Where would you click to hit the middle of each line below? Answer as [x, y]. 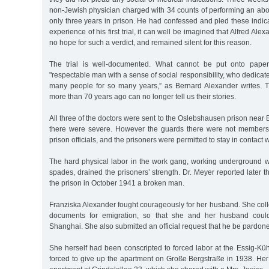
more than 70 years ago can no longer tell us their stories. [143, 96]
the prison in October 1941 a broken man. [117, 183]
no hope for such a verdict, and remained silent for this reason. [150, 42]
